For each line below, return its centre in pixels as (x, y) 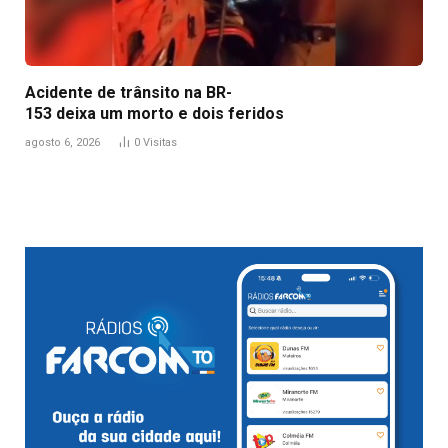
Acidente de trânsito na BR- (128, 92)
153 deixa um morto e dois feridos (154, 113)
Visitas (160, 142)
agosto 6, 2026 (62, 142)
